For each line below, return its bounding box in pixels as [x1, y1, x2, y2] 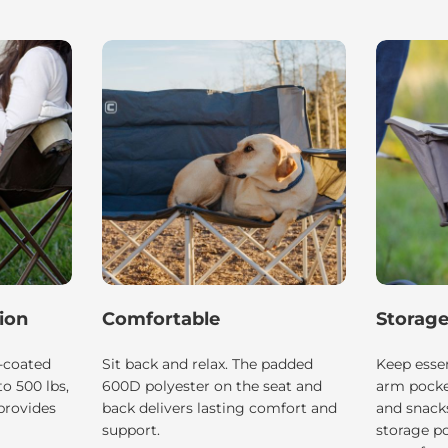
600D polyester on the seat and [101, 377, 322, 396]
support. [101, 421, 160, 440]
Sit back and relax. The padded [101, 355, 313, 374]
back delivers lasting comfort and [101, 399, 337, 418]
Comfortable [101, 308, 220, 331]
